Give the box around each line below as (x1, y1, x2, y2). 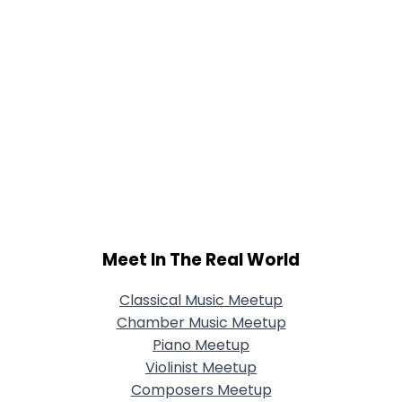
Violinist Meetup (145, 357, 257, 379)
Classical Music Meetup (119, 290, 283, 311)
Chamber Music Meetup (116, 312, 286, 334)
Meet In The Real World (102, 247, 300, 272)
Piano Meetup (153, 335, 249, 356)
